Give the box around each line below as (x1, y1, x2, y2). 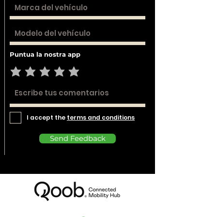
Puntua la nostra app (10, 50, 80, 58)
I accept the (27, 113, 67, 122)
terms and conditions (67, 113, 135, 122)
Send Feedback (49, 134, 106, 143)
